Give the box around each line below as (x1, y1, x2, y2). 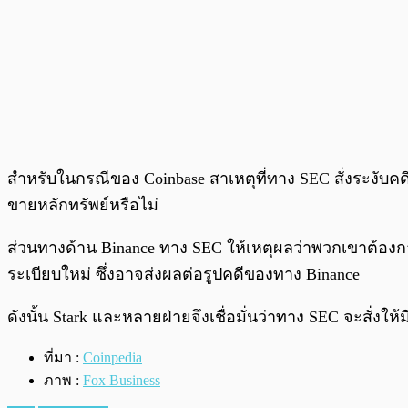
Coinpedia (83, 350, 142, 366)
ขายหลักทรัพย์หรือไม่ (7, 196, 158, 215)
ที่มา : (44, 350, 83, 366)
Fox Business (83, 372, 160, 389)
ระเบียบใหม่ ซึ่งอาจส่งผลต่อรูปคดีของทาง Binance (7, 265, 360, 284)
